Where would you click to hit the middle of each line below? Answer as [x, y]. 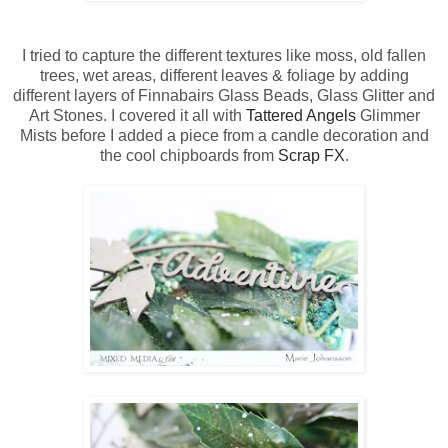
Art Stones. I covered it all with [137, 116]
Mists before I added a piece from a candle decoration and [224, 136]
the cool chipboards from [188, 156]
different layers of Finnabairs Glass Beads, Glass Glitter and [224, 96]
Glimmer [387, 116]
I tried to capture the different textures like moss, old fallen [224, 56]
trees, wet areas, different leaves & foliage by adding [224, 76]
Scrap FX [311, 156]
